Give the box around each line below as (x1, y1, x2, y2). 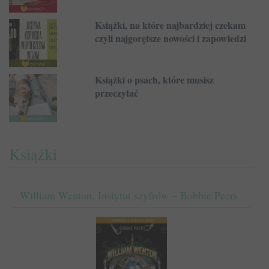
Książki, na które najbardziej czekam (94, 17, 246, 32)
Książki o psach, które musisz (94, 72, 214, 86)
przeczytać (94, 85, 138, 100)
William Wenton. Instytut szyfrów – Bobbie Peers (19, 187, 238, 202)
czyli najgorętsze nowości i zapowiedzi (94, 31, 246, 45)
